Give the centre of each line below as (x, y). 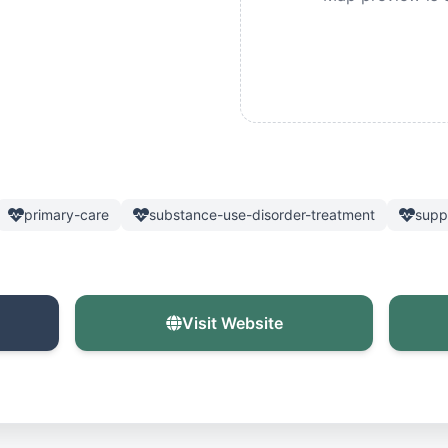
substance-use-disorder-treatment (262, 214)
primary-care (66, 214)
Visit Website (232, 323)
